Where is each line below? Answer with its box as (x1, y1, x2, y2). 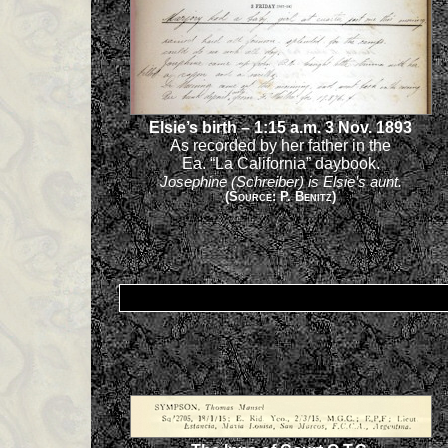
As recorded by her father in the (170, 137, 392, 155)
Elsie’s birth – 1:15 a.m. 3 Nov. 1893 (149, 119, 413, 137)
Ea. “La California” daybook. (181, 155, 380, 173)
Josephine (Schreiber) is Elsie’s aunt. (159, 173, 402, 191)
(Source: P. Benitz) (225, 190, 337, 205)
